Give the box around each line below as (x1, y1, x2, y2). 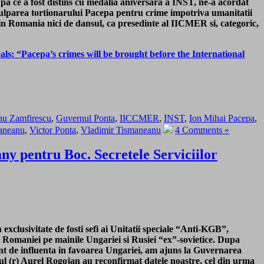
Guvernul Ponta (56, 113, 115, 123)
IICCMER (120, 113, 159, 123)
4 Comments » (175, 124, 229, 135)
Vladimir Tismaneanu (81, 124, 161, 135)
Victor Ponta (29, 124, 76, 135)
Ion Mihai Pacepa (189, 113, 255, 123)
